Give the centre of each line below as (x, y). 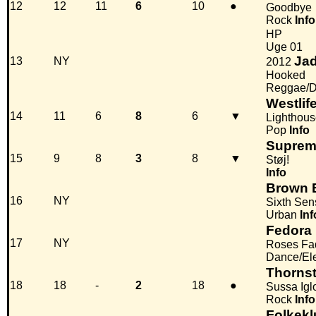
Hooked (286, 75)
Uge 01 (284, 47)
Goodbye (289, 8)
